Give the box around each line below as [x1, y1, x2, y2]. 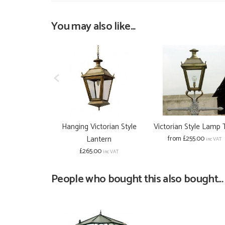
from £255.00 [167, 133, 204, 145]
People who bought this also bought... [51, 169, 223, 188]
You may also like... [51, 17, 136, 36]
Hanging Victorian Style [61, 120, 137, 133]
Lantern [86, 133, 111, 146]
